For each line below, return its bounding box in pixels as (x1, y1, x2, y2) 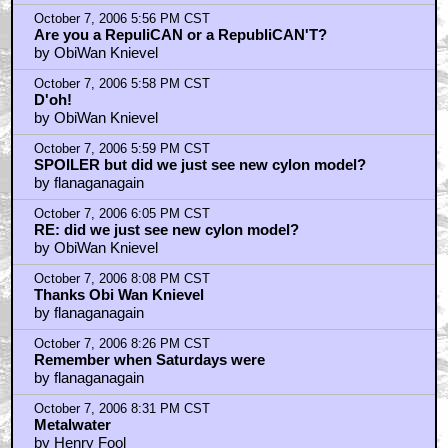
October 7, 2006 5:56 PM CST (33, 12, 210, 26)
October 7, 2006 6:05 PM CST (33, 207, 210, 221)
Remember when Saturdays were (33, 351, 265, 368)
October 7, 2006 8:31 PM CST (33, 402, 210, 416)
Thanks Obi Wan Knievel (33, 286, 204, 303)
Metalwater (33, 416, 111, 433)
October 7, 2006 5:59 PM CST (33, 142, 210, 156)
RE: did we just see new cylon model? (33, 221, 299, 238)
